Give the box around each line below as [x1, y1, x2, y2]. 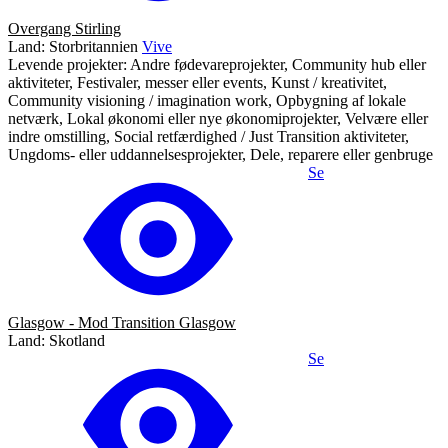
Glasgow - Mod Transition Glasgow [8, 313, 236, 331]
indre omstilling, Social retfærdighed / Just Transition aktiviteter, [8, 127, 409, 145]
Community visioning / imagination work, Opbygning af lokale [8, 91, 406, 109]
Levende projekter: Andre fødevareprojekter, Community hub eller [8, 55, 426, 73]
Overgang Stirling [8, 19, 121, 37]
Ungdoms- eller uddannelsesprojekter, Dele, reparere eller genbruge [8, 145, 433, 163]
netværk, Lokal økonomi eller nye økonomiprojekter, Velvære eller [8, 109, 428, 127]
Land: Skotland [8, 331, 105, 349]
